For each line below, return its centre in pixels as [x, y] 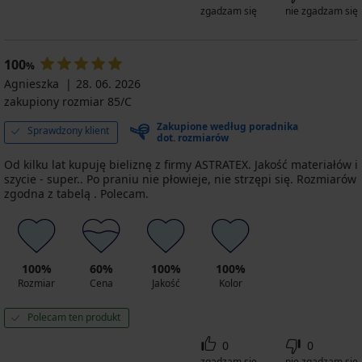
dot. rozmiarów [193, 137]
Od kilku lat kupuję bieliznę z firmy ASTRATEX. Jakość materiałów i [181, 164]
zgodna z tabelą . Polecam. [76, 193]
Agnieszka [32, 83]
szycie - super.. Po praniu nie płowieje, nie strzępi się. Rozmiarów [180, 179]
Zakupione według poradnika [227, 126]
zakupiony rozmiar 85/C [68, 101]
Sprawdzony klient [68, 130]
